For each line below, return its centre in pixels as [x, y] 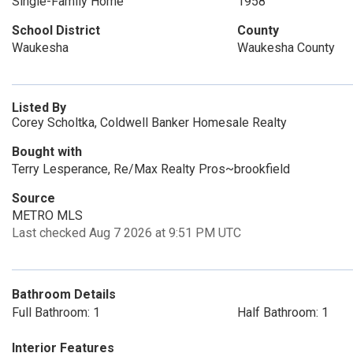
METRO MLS [47, 216]
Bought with [47, 152]
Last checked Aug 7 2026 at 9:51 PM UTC [126, 233]
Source [33, 198]
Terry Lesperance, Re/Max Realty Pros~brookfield [151, 169]
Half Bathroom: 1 [282, 312]
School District [56, 30]
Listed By [39, 108]
